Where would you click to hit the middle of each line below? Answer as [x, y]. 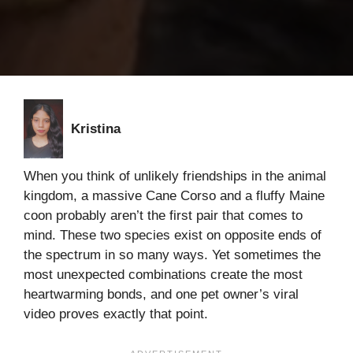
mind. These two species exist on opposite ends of [173, 236]
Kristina [96, 129]
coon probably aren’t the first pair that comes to [163, 216]
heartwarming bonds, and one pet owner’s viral [161, 295]
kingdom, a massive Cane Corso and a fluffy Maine [174, 196]
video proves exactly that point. [116, 314]
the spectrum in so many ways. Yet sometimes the [172, 255]
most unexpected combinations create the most [163, 275]
